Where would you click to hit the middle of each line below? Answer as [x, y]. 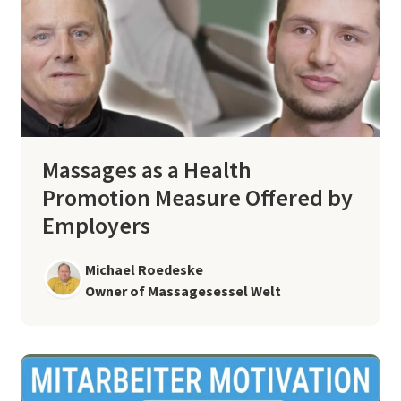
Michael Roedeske [144, 269]
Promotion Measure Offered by [197, 197]
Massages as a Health [146, 169]
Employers [96, 225]
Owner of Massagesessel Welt [183, 291]
